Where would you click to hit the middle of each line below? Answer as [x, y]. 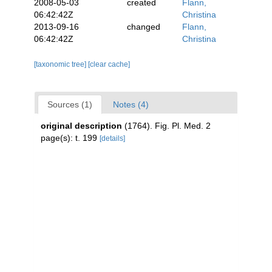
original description [81, 126]
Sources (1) [70, 104]
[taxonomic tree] [61, 64]
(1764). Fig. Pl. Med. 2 [168, 126]
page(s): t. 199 [70, 138]
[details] [112, 138]
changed [143, 27]
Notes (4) [131, 104]
